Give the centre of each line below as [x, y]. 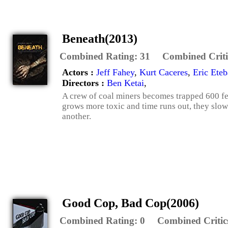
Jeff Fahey [115, 72]
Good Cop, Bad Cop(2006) [131, 203]
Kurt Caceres [164, 72]
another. [77, 116]
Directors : [84, 83]
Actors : [79, 72]
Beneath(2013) [100, 38]
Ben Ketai [125, 83]
